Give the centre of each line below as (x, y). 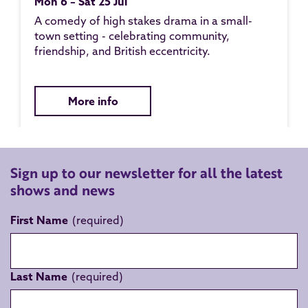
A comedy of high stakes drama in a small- (143, 21)
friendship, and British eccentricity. (122, 51)
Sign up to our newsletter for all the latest (146, 173)
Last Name (39, 276)
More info (93, 101)
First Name (39, 220)
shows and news (63, 190)
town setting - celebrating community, (132, 36)
